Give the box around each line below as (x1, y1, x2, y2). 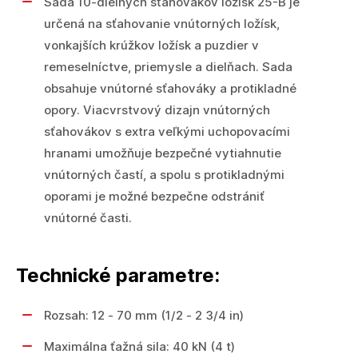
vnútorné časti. (44, 210, 132, 225)
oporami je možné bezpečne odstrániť (44, 189, 265, 204)
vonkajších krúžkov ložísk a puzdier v (44, 38, 259, 53)
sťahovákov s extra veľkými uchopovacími (44, 124, 290, 139)
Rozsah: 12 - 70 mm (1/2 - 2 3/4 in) (44, 308, 244, 323)
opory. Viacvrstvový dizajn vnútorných (44, 102, 270, 117)
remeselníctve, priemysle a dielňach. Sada (44, 59, 292, 74)
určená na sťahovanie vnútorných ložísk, (44, 16, 280, 31)
